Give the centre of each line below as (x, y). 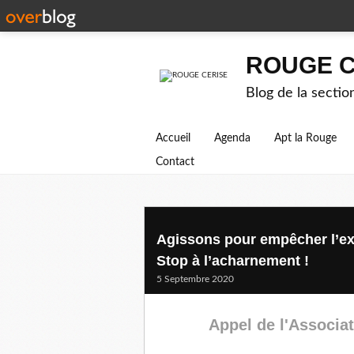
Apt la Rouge (305, 138)
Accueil (173, 138)
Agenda (232, 138)
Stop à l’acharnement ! (233, 261)
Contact (175, 162)
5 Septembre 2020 (195, 279)
